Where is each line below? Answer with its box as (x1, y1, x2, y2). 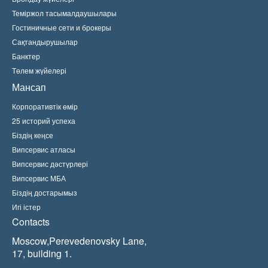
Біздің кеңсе (12, 130, 53, 140)
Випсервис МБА (12, 173, 66, 183)
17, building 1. (12, 246, 72, 260)
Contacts (12, 215, 50, 229)
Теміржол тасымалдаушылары (12, 8, 117, 18)
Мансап (12, 80, 46, 94)
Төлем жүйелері (12, 65, 66, 75)
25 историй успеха (12, 115, 75, 126)
